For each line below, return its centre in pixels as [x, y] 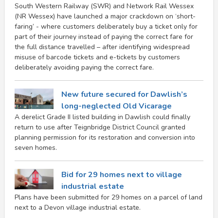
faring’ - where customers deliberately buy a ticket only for [106, 26]
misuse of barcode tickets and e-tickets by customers [97, 57]
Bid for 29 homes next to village [122, 174]
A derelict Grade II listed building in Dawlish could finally [102, 117]
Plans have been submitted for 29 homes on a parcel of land [109, 197]
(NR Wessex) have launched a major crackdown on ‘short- [105, 16]
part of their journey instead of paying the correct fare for [104, 36]
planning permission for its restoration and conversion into [105, 137]
